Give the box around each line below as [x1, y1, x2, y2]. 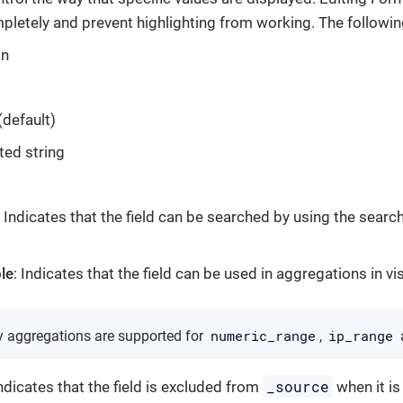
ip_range [328, 326, 394, 345]
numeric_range [210, 326, 316, 345]
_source [266, 376, 330, 396]
